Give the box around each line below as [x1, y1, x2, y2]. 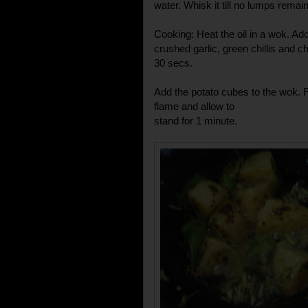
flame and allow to [154, 100, 234, 112]
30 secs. [154, 56, 192, 69]
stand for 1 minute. [154, 114, 237, 126]
